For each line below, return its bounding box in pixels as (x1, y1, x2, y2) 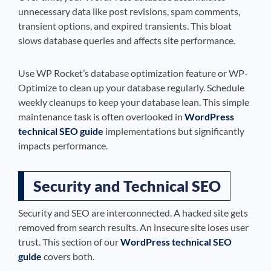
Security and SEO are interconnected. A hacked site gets (18, 207, 248, 218)
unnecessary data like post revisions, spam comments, (18, 5, 240, 17)
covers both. (42, 250, 94, 262)
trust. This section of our (18, 236, 120, 247)
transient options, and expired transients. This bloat (18, 20, 232, 31)
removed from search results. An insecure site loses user (18, 221, 249, 233)
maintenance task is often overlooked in (18, 111, 184, 122)
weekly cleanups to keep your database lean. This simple (18, 96, 249, 108)
